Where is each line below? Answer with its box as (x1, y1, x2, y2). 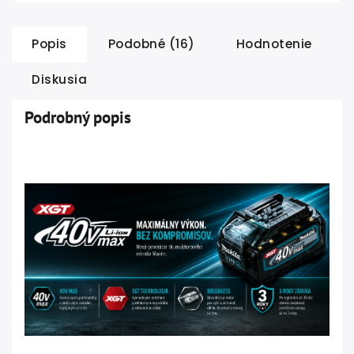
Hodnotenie (235, 36, 312, 52)
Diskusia (32, 71, 87, 88)
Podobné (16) (107, 36, 195, 52)
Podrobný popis (24, 107, 131, 128)
